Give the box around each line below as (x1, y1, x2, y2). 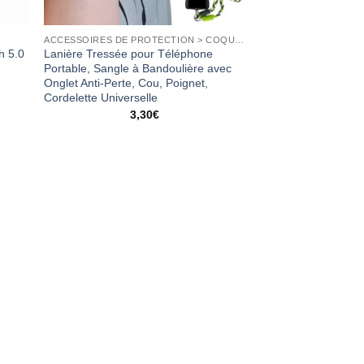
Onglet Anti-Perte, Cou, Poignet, (44, 76, 209, 90)
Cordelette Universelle (44, 91, 158, 105)
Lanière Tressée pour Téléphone (44, 47, 214, 61)
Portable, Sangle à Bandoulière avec (44, 62, 232, 76)
